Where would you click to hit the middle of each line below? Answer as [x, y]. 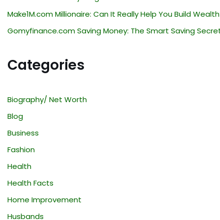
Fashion [21, 149]
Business [23, 133]
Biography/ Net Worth [47, 99]
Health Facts [30, 183]
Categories [46, 65]
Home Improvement [44, 199]
